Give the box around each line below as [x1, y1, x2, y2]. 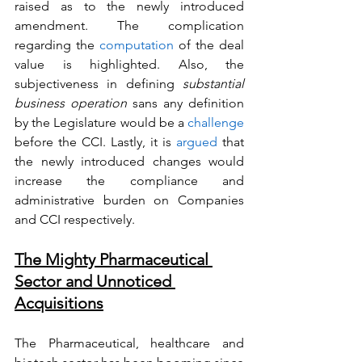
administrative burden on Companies [15, 192, 244, 208]
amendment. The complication [15, 18, 244, 33]
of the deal [174, 37, 244, 53]
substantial [183, 76, 244, 91]
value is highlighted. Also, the [15, 57, 244, 72]
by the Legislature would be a [15, 115, 187, 130]
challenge [187, 115, 244, 130]
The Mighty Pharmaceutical [15, 250, 213, 269]
